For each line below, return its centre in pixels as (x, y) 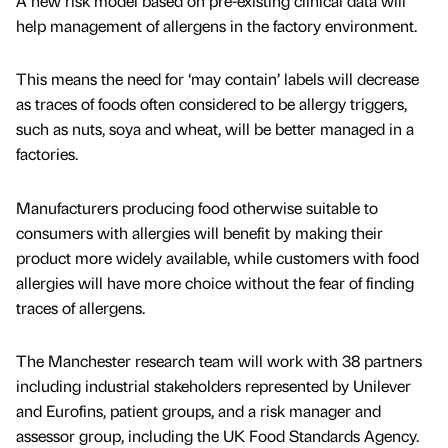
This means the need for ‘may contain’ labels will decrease (217, 79)
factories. (47, 154)
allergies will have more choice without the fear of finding (215, 282)
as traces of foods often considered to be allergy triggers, (211, 104)
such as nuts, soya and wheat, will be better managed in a (215, 129)
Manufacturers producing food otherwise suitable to (197, 207)
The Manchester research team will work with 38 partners (219, 360)
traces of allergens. (80, 307)
